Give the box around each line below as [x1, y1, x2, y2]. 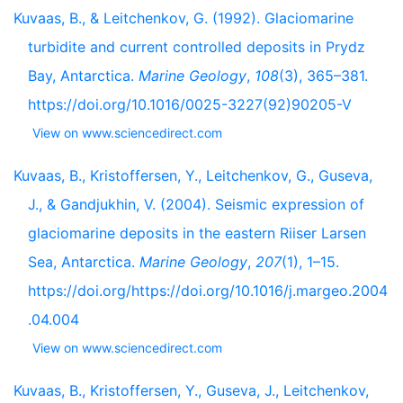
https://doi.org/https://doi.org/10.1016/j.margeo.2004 [28, 282, 388, 300]
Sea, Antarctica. [28, 253, 139, 271]
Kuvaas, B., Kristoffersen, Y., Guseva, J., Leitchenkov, [13, 381, 369, 399]
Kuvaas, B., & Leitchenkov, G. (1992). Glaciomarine [13, 9, 354, 27]
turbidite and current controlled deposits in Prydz [28, 38, 365, 56]
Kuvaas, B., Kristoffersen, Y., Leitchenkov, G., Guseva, [13, 166, 372, 184]
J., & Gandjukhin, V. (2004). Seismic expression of [28, 195, 364, 213]
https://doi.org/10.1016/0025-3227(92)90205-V [28, 95, 352, 113]
